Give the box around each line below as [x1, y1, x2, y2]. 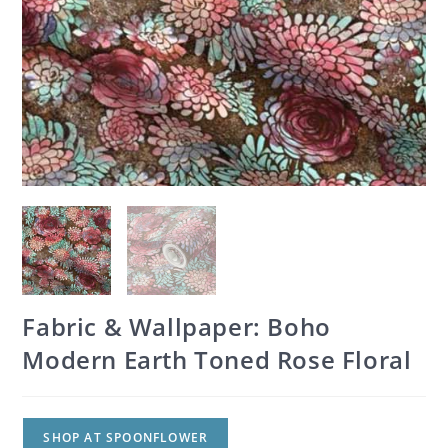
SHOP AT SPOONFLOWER [43, 428, 209, 446]
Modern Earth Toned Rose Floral [22, 342, 412, 376]
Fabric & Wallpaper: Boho [22, 309, 331, 343]
